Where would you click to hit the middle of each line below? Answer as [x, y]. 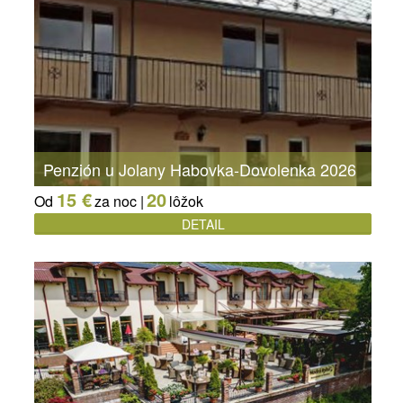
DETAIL [203, 224]
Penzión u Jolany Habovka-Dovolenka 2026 [200, 170]
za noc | [119, 201]
